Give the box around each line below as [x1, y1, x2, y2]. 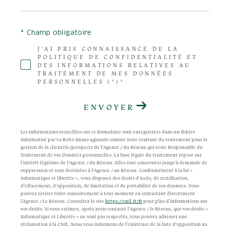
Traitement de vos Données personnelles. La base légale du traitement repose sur [21, 152, 202, 159]
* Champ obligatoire [21, 30, 91, 36]
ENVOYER [84, 102, 135, 112]
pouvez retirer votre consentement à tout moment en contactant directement [21, 190, 195, 197]
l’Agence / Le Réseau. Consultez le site [21, 198, 105, 205]
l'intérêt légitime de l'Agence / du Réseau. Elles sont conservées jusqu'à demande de [21, 160, 207, 166]
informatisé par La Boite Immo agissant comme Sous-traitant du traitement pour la [21, 137, 207, 143]
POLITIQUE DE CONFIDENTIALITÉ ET [37, 53, 198, 61]
